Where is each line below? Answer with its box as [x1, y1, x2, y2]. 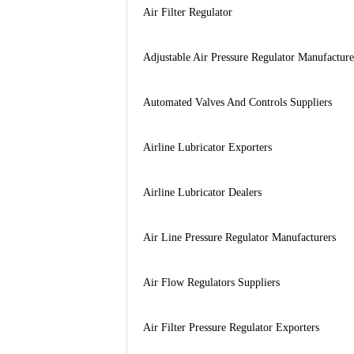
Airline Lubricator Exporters [142, 141, 272, 153]
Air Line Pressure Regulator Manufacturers [142, 231, 336, 243]
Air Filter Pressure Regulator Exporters [142, 321, 319, 333]
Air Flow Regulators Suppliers [142, 276, 280, 288]
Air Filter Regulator [142, 6, 232, 18]
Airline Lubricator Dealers [142, 186, 262, 198]
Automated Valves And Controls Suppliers [142, 96, 332, 108]
